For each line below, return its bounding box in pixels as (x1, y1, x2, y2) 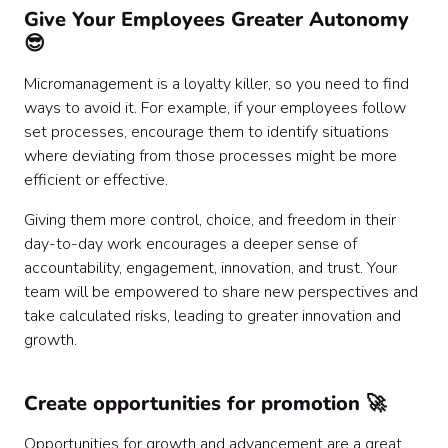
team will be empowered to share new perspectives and (24, 281, 418, 303)
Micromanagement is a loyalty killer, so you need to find (24, 73, 409, 95)
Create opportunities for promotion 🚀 (24, 390, 386, 417)
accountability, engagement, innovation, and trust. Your (24, 257, 397, 279)
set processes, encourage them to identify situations (24, 121, 389, 143)
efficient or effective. (24, 169, 168, 191)
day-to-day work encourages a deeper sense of (24, 233, 357, 255)
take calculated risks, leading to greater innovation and (24, 305, 401, 327)
